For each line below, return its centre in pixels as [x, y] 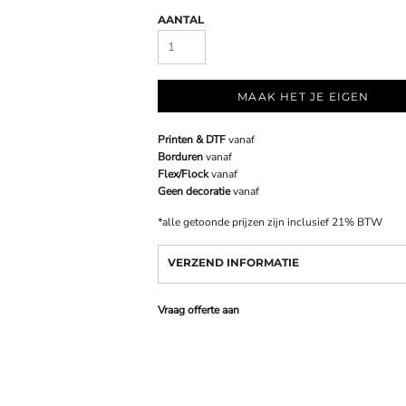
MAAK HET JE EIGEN [304, 97]
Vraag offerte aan [198, 309]
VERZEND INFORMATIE [233, 262]
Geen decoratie [194, 191]
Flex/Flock [183, 174]
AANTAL [181, 19]
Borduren [180, 156]
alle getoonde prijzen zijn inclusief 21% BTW [272, 222]
